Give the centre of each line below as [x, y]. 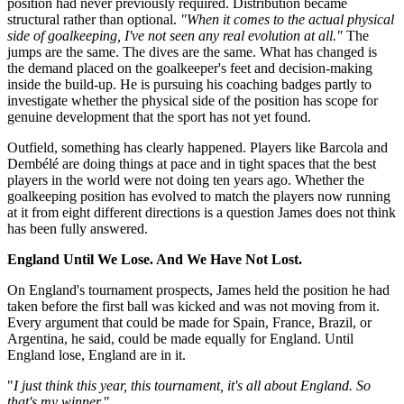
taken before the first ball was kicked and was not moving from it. [193, 306]
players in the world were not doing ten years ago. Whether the [186, 179]
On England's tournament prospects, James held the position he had [198, 289]
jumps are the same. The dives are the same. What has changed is [192, 51]
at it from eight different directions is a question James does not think [202, 212]
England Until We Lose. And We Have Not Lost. [155, 259]
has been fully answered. [78, 228]
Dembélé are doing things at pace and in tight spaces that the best [192, 163]
